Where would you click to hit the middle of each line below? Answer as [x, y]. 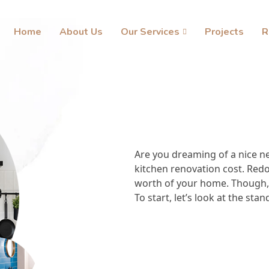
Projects [224, 32]
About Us [81, 32]
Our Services [150, 32]
